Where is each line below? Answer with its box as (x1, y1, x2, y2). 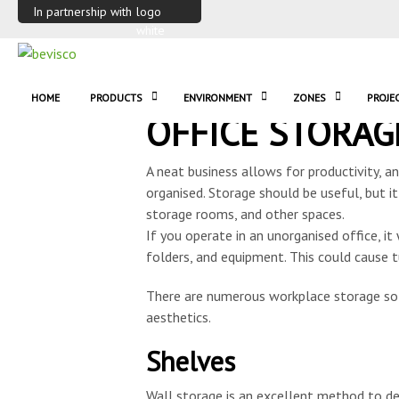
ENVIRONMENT (183, 91, 252, 104)
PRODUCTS (90, 91, 142, 104)
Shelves (145, 344, 235, 379)
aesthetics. (145, 308, 211, 326)
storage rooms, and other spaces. (145, 205, 345, 223)
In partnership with (33, 3, 132, 20)
